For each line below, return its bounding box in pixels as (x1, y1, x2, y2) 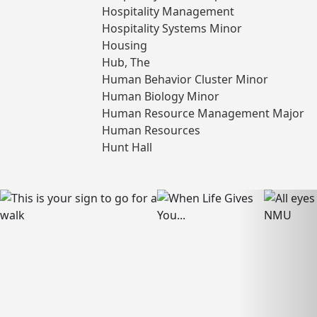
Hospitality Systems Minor (102, 21, 242, 37)
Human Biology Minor (102, 88, 219, 105)
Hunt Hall (102, 139, 152, 156)
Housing (102, 38, 147, 54)
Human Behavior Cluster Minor (102, 71, 268, 88)
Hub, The (102, 54, 150, 71)
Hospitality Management (102, 4, 234, 20)
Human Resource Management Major (102, 105, 304, 122)
